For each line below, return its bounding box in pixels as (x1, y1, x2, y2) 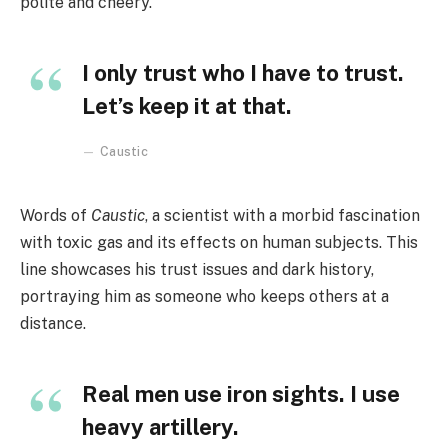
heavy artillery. (82, 414, 239, 441)
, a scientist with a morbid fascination (145, 206, 420, 226)
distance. (20, 314, 86, 334)
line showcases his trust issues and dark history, (20, 260, 374, 280)
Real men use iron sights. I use (82, 381, 400, 408)
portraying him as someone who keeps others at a (20, 287, 389, 307)
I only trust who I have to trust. (82, 60, 404, 87)
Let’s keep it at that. (82, 93, 292, 120)
